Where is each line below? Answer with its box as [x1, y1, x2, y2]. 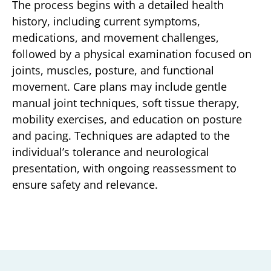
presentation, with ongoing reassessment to [12, 160, 237, 175]
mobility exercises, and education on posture [12, 111, 242, 126]
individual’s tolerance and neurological [12, 144, 209, 159]
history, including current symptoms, [12, 13, 200, 28]
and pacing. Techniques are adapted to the [12, 128, 230, 143]
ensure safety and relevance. [12, 177, 158, 192]
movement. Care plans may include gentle [12, 79, 227, 94]
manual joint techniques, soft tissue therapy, [12, 95, 240, 110]
